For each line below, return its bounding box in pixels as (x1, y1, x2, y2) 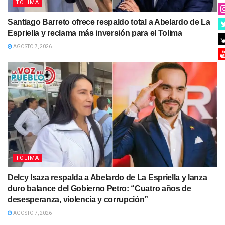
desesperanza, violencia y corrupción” (8, 195, 149, 204)
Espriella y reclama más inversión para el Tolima (8, 29, 182, 38)
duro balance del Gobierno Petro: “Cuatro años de (8, 184, 191, 193)
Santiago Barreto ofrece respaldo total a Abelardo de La (8, 18, 210, 27)
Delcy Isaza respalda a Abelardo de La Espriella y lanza (8, 173, 207, 182)
